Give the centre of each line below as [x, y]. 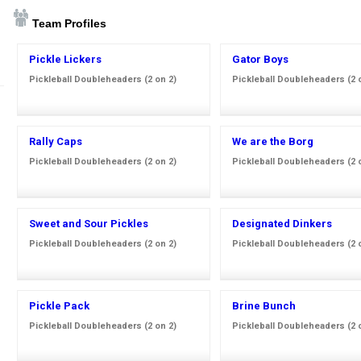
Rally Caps [56, 141]
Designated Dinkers [282, 223]
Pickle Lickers [65, 59]
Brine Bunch [264, 305]
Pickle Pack [59, 305]
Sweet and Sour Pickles [89, 223]
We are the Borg [273, 141]
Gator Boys [260, 59]
